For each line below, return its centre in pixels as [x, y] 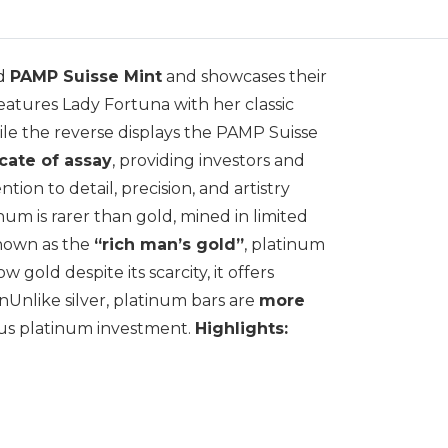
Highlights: [241, 329]
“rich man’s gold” [169, 245]
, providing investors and [208, 161]
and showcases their [244, 77]
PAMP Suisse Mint [86, 77]
